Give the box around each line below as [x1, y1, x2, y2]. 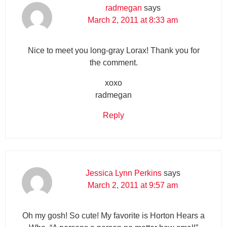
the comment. [89, 58, 138, 67]
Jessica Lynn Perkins [85, 168, 162, 177]
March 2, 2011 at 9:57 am [88, 180, 178, 190]
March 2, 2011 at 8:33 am [88, 15, 178, 24]
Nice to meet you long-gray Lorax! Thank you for [27, 46, 200, 55]
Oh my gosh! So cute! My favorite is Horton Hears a [22, 211, 205, 220]
